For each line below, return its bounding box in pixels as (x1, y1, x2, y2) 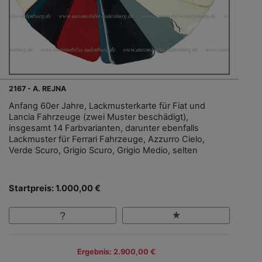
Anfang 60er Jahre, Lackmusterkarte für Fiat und (9, 101, 205, 112)
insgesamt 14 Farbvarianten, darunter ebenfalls (9, 123, 199, 134)
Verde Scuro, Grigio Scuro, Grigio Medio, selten (9, 145, 198, 156)
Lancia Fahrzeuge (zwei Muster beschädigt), (9, 112, 188, 123)
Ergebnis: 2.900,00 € (77, 247, 156, 256)
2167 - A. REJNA (9, 84, 66, 94)
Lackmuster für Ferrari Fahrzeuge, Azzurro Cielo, (9, 134, 205, 145)
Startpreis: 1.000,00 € (9, 183, 101, 194)
